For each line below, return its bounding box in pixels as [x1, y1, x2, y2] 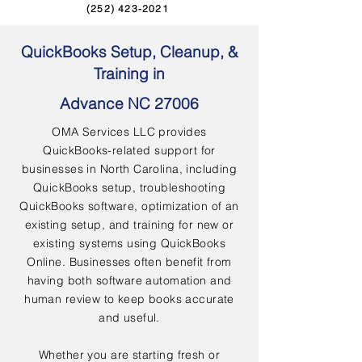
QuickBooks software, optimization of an [19, 199, 239, 213]
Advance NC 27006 [60, 94, 199, 113]
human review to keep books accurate [24, 292, 234, 306]
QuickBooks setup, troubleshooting [33, 180, 225, 195]
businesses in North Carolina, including [21, 162, 238, 176]
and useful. [99, 310, 160, 325]
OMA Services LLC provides [52, 124, 207, 139]
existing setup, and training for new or [24, 217, 234, 232]
